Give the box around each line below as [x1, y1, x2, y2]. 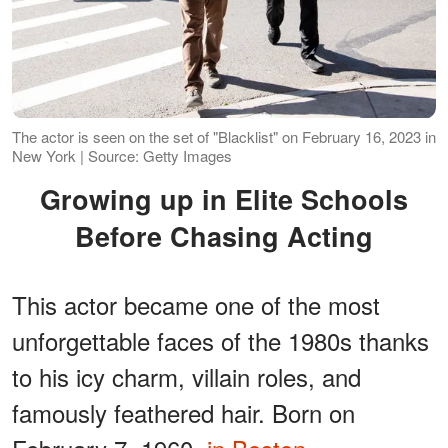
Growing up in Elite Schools [40, 179, 61, 218]
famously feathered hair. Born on [12, 394, 355, 430]
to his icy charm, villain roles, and [12, 358, 361, 394]
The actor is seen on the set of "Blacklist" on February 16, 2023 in [12, 125, 436, 147]
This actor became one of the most [12, 286, 380, 322]
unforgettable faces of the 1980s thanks [12, 322, 429, 358]
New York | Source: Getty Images [12, 144, 232, 166]
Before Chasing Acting [75, 216, 373, 255]
